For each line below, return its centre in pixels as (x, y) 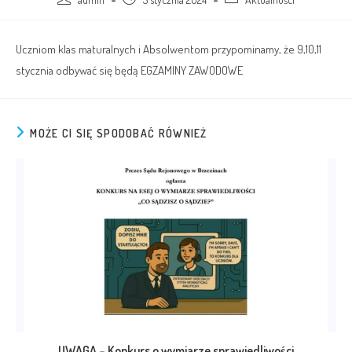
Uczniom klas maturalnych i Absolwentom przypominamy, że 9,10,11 (169, 49)
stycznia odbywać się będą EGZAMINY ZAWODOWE (129, 70)
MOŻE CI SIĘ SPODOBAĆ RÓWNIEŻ (119, 133)
